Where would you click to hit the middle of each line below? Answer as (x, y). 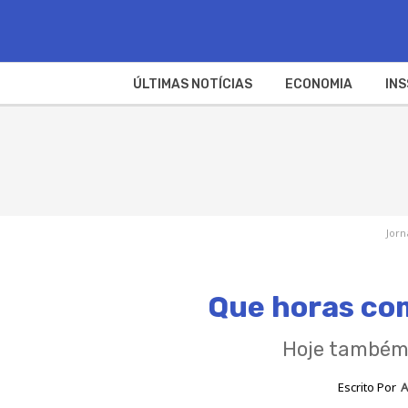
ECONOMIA (318, 84)
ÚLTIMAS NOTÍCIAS (192, 84)
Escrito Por (368, 388)
